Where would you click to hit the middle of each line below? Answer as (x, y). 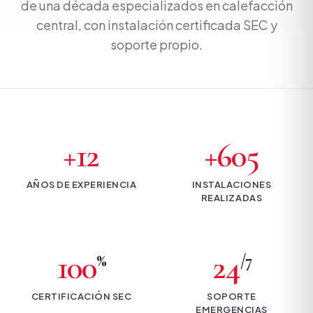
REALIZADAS (232, 198)
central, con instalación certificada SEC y (156, 25)
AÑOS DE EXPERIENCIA (81, 184)
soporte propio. (156, 44)
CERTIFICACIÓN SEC (81, 296)
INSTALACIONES (232, 184)
